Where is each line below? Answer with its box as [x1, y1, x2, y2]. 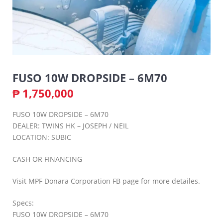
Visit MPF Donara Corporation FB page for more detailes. [12, 176, 200, 186]
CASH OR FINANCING [12, 154, 82, 164]
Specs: [12, 198, 34, 208]
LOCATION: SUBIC [12, 132, 71, 142]
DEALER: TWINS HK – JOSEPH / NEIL [12, 120, 128, 130]
